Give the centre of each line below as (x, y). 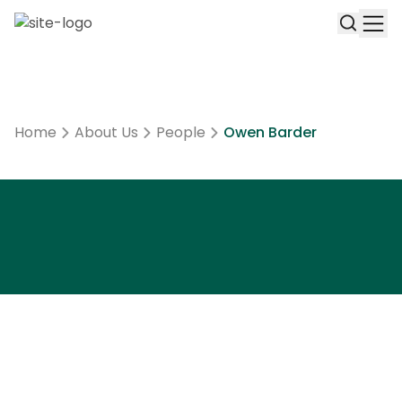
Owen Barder (270, 132)
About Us (106, 132)
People (181, 132)
